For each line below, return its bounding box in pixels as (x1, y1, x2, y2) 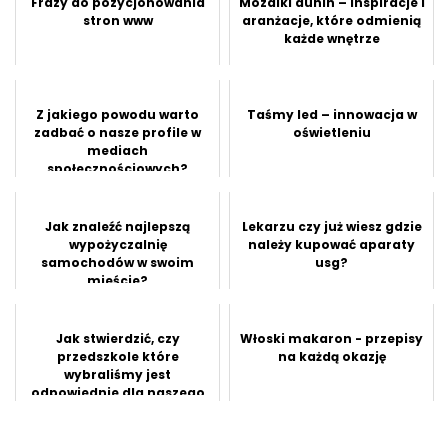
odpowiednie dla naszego (30, 383, 205, 401)
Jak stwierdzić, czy (55, 329, 180, 347)
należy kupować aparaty (248, 235, 415, 253)
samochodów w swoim (41, 253, 194, 271)
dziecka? (87, 401, 148, 419)
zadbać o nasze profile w (34, 123, 201, 141)
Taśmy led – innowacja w (246, 105, 417, 123)
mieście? (87, 271, 148, 289)
